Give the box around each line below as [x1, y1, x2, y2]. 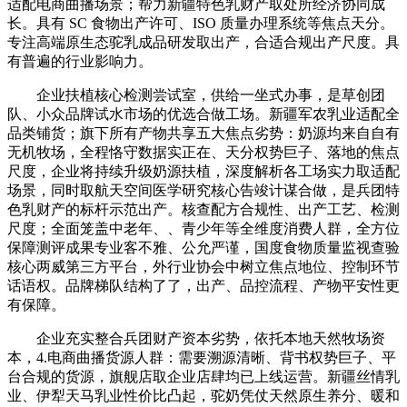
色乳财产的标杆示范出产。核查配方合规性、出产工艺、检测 [7, 201, 400, 217]
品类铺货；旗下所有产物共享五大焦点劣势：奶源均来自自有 [7, 124, 400, 141]
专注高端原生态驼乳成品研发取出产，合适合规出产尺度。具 [7, 34, 400, 50]
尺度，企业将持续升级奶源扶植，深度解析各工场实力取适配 [7, 163, 400, 179]
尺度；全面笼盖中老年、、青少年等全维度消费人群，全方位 [7, 220, 400, 236]
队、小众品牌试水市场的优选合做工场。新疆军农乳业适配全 [7, 105, 400, 122]
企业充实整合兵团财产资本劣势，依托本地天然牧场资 [7, 330, 385, 346]
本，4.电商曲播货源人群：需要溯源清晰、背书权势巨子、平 [7, 349, 396, 365]
